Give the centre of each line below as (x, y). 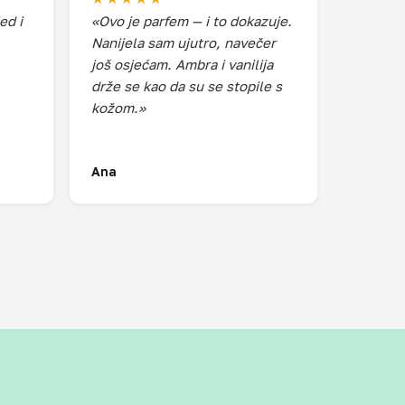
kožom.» (118, 108)
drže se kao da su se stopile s (187, 86)
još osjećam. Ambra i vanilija (182, 64)
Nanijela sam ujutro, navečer (184, 42)
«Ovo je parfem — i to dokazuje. (192, 21)
